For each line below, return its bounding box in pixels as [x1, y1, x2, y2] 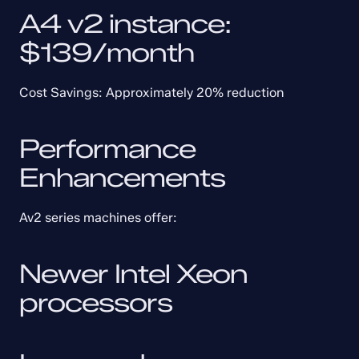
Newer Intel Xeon [19, 258, 248, 289]
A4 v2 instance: [19, 8, 231, 39]
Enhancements [19, 162, 225, 193]
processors [19, 287, 172, 318]
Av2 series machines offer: [19, 210, 177, 225]
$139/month [19, 37, 194, 68]
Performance [19, 133, 196, 164]
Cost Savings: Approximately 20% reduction [19, 85, 284, 100]
